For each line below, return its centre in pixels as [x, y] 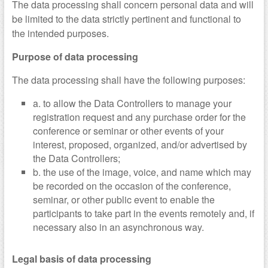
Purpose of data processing [75, 57]
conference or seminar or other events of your [128, 131]
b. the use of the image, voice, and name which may [142, 172]
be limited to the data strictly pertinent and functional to [126, 19]
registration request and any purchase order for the [139, 117]
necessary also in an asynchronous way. [118, 227]
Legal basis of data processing [81, 259]
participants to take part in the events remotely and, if [143, 214]
